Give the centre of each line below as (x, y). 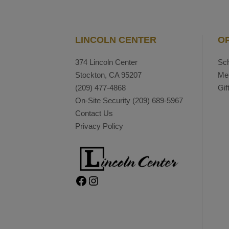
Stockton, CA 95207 (108, 75)
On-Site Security (104, 100)
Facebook (78, 180)
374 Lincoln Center (106, 62)
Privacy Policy (99, 126)
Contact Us (94, 113)
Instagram (92, 180)
